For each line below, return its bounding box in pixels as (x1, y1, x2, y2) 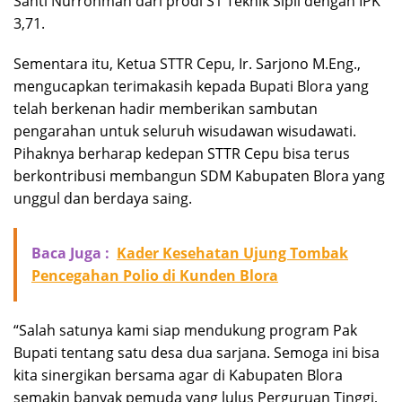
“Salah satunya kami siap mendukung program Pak (13, 319, 357, 340)
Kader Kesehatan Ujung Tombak (117, 242, 348, 263)
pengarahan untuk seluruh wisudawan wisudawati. (13, 120, 356, 141)
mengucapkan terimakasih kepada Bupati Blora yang (13, 75, 369, 96)
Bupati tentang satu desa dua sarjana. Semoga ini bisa (13, 342, 380, 363)
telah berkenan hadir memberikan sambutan (13, 98, 318, 118)
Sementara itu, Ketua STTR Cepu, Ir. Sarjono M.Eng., (13, 53, 361, 74)
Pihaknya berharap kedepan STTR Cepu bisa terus (13, 143, 350, 163)
